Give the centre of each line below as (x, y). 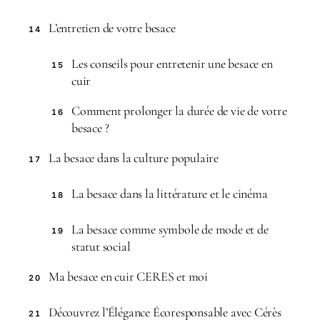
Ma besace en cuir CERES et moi (128, 276)
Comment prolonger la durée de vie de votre (179, 110)
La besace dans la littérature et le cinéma (170, 193)
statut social (101, 246)
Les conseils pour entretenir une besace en (172, 63)
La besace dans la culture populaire (134, 157)
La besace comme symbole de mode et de (170, 229)
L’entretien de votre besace (112, 27)
